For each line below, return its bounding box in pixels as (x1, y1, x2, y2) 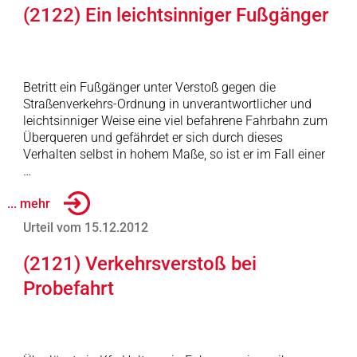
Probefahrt (22, 277, 114, 300)
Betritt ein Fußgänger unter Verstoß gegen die (22, 80, 276, 95)
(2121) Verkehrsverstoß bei (22, 253, 257, 275)
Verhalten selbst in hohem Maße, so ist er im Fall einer (22, 147, 325, 162)
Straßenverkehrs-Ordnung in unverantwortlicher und (22, 96, 312, 112)
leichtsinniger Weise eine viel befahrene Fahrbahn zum (22, 113, 328, 128)
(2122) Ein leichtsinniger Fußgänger (22, 4, 328, 26)
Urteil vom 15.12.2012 (22, 220, 148, 235)
